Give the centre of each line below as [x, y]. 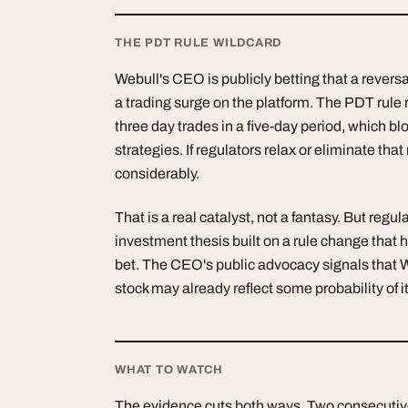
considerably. [157, 173]
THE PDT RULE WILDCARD [199, 42]
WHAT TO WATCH [169, 369]
